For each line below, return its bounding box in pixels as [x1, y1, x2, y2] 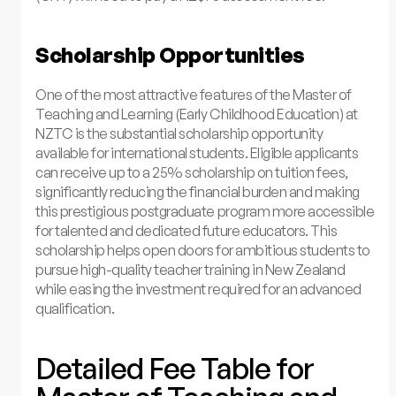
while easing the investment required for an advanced [35, 279, 362, 298]
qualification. [35, 299, 115, 317]
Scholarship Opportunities [35, 41, 305, 68]
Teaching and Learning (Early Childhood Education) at [35, 104, 358, 123]
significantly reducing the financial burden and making [35, 182, 360, 201]
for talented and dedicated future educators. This [35, 221, 338, 240]
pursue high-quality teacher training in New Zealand [35, 260, 346, 278]
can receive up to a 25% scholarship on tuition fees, [35, 163, 348, 181]
